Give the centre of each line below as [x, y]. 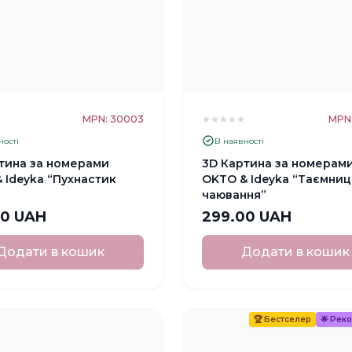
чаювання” [234, 195]
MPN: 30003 [113, 119]
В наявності [239, 141]
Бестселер [287, 319]
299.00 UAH [247, 216]
